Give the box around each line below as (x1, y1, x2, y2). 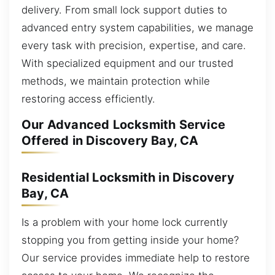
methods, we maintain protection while (21, 74, 210, 87)
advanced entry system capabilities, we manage (21, 21, 254, 34)
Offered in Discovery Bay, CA (21, 133, 199, 149)
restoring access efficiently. (21, 92, 155, 105)
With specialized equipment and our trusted (21, 56, 233, 69)
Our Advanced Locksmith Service (21, 117, 226, 133)
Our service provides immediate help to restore (21, 252, 250, 265)
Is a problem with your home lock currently (21, 216, 228, 229)
